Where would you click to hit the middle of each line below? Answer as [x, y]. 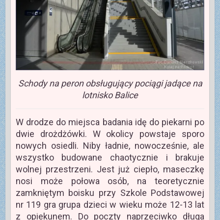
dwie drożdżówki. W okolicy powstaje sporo [110, 134]
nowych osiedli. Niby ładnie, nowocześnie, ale [110, 145]
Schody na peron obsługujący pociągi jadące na [110, 83]
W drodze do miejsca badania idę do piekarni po [110, 122]
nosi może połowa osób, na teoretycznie [110, 181]
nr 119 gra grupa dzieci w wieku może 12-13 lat [110, 204]
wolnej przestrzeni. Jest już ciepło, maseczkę [110, 169]
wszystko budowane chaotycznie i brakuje [110, 157]
